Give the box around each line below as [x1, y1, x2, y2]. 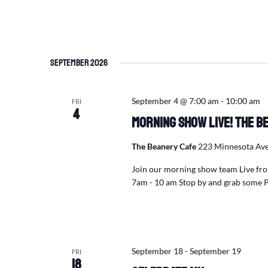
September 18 [131, 245, 183, 256]
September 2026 [50, 57, 108, 69]
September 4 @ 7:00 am [131, 96, 219, 106]
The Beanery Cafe [131, 141, 198, 152]
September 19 [189, 245, 241, 256]
